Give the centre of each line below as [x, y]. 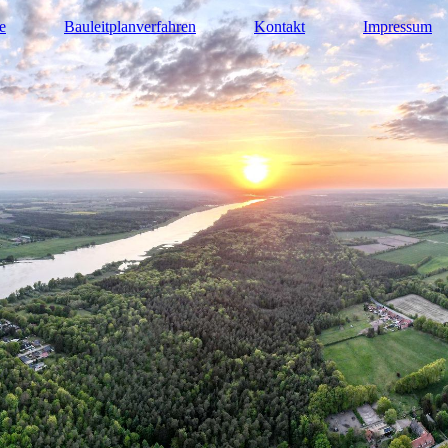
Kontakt [279, 26]
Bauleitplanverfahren [130, 26]
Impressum [397, 26]
